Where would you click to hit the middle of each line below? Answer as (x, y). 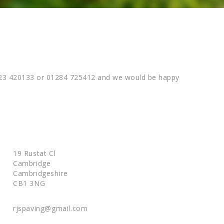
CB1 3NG (29, 183)
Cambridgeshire (40, 173)
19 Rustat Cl (34, 153)
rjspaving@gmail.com (50, 208)
